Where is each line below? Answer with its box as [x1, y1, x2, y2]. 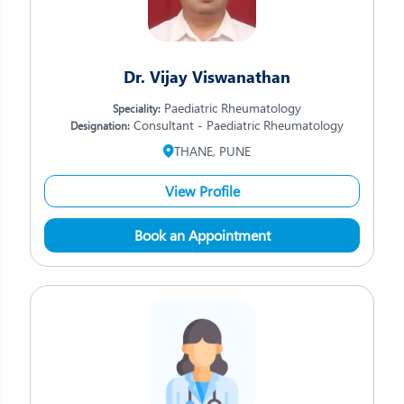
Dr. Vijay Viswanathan [123, 66, 290, 87]
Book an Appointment [133, 225, 271, 244]
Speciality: [112, 101, 161, 115]
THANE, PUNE [173, 142, 251, 160]
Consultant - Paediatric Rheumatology [129, 116, 344, 133]
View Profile [164, 181, 240, 200]
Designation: [69, 118, 130, 133]
